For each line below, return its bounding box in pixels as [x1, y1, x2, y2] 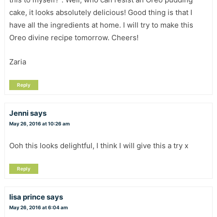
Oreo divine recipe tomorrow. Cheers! [9, 33, 139, 43]
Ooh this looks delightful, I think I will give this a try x [9, 141, 188, 151]
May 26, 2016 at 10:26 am [9, 121, 70, 127]
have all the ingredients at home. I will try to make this [9, 20, 193, 30]
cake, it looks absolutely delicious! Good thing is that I [9, 8, 192, 17]
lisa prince [9, 192, 45, 202]
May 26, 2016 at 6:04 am [9, 204, 68, 211]
